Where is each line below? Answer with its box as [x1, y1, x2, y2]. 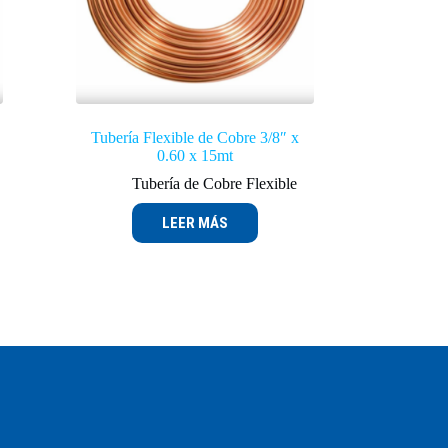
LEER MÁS [161, 213, 228, 232]
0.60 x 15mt [156, 146, 233, 164]
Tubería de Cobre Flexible [132, 174, 298, 192]
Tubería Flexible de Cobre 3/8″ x [90, 128, 299, 146]
